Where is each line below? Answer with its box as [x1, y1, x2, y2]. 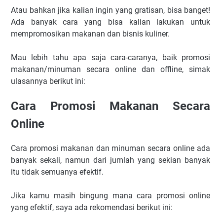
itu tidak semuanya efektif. [11, 167, 104, 177]
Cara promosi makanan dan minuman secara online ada [11, 144, 210, 153]
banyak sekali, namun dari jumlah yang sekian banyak [11, 155, 210, 165]
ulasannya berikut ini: [11, 76, 85, 86]
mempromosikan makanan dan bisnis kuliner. [11, 29, 170, 39]
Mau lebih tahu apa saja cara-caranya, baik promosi [11, 53, 210, 63]
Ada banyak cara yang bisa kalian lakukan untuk [11, 17, 210, 27]
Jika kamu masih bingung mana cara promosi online [11, 191, 210, 201]
